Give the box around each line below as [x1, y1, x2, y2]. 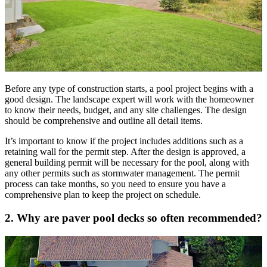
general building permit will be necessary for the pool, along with [5, 157, 249, 168]
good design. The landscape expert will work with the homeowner [5, 94, 254, 105]
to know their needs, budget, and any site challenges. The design [5, 105, 247, 116]
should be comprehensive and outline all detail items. [5, 116, 203, 126]
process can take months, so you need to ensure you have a [5, 179, 226, 190]
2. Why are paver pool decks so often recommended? [5, 211, 262, 224]
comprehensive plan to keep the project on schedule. [5, 190, 201, 200]
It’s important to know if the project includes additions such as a [5, 136, 243, 147]
